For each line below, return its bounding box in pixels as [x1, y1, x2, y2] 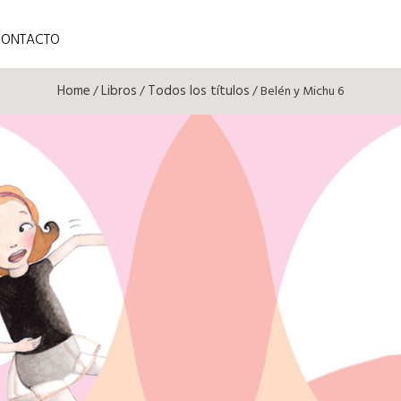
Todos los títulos [148, 81, 250, 102]
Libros [101, 81, 137, 102]
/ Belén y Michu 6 [250, 81, 344, 102]
